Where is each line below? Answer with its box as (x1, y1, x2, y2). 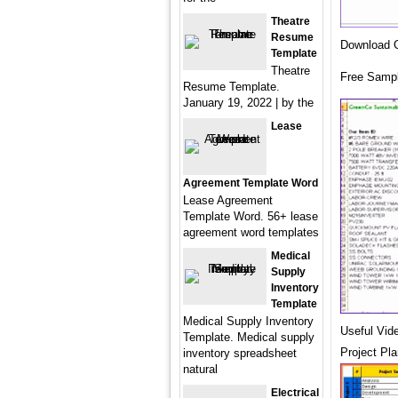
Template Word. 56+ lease (183, 210, 318, 223)
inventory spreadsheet (183, 346, 297, 360)
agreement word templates (183, 226, 319, 239)
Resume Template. (183, 80, 280, 93)
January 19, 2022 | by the (183, 96, 314, 109)
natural (183, 362, 218, 376)
